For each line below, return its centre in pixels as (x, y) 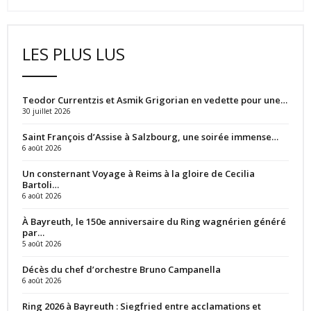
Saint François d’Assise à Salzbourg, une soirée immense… (150, 136)
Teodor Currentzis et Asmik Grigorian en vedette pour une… (155, 100)
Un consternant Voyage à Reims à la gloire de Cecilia (138, 173)
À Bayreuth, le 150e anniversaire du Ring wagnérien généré (154, 221)
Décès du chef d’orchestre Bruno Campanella (121, 269)
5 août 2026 (42, 243)
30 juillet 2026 (47, 111)
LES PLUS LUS (74, 53)
